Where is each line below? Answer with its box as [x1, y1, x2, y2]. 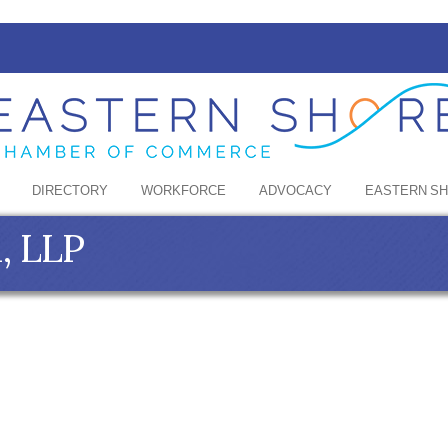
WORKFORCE [141, 180, 226, 203]
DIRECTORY [32, 180, 108, 203]
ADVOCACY [259, 180, 332, 203]
